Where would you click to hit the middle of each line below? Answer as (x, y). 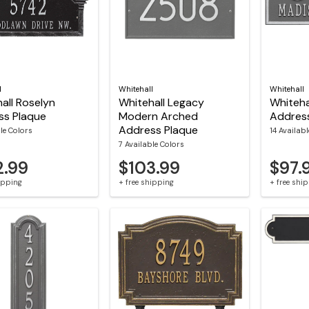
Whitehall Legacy (161, 103)
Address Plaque (158, 130)
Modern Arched (158, 117)
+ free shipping (146, 182)
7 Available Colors (151, 144)
